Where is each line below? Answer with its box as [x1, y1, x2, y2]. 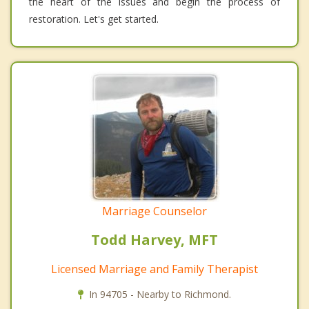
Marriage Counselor [102, 203, 207, 219]
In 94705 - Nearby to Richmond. [89, 288, 231, 301]
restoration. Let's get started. [29, 12, 159, 26]
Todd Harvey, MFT [91, 230, 218, 250]
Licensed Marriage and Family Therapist [51, 261, 258, 277]
